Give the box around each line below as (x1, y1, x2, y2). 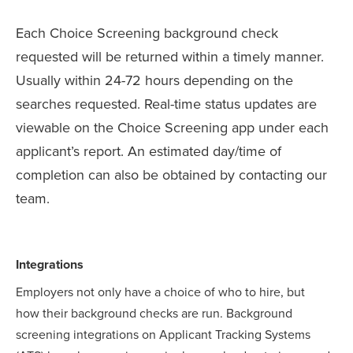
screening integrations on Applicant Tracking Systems (16, 327, 310, 344)
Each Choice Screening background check (16, 24, 278, 43)
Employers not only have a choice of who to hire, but (16, 284, 305, 301)
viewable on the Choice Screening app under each (16, 119, 329, 137)
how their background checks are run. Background (16, 306, 292, 322)
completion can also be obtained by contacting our (16, 166, 327, 184)
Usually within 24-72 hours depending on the (16, 72, 293, 90)
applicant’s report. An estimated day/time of (16, 143, 281, 161)
